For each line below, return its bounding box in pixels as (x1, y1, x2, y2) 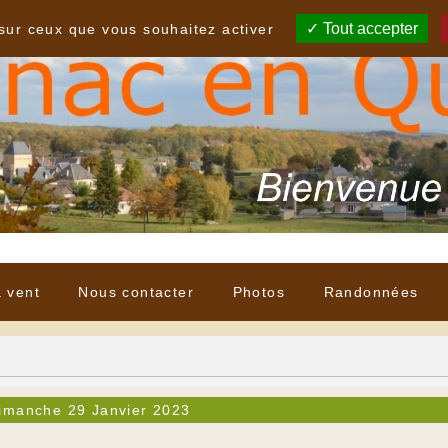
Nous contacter (78, 284, 195, 301)
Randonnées (323, 284, 419, 301)
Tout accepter (319, 20, 419, 37)
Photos (232, 284, 286, 301)
